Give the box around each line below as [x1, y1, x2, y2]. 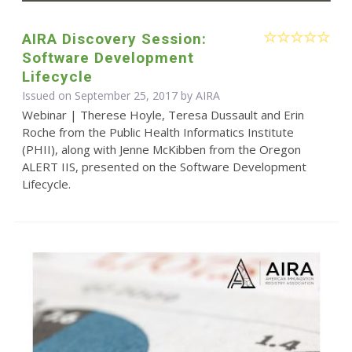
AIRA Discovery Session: [21, 29, 207, 48]
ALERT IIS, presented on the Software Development [21, 158, 306, 174]
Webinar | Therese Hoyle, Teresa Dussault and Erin [21, 106, 304, 123]
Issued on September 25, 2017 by [21, 87, 196, 103]
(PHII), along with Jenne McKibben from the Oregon [21, 141, 301, 157]
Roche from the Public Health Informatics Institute [21, 123, 294, 140]
